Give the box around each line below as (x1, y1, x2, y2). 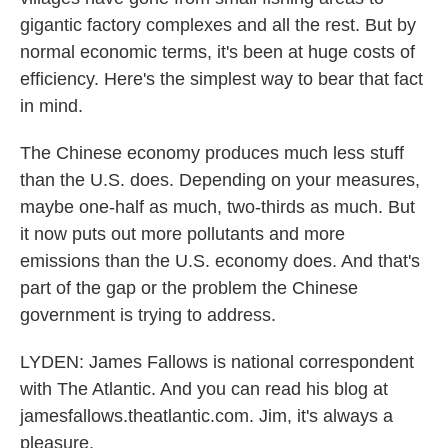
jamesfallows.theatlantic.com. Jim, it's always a (20, 406, 393, 426)
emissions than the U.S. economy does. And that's (20, 251, 420, 271)
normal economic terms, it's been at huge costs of (20, 42, 415, 62)
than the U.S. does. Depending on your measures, (20, 170, 420, 190)
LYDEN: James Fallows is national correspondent (20, 352, 414, 372)
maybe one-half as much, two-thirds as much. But (20, 197, 415, 217)
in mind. (20, 96, 83, 116)
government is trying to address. (20, 305, 276, 325)
